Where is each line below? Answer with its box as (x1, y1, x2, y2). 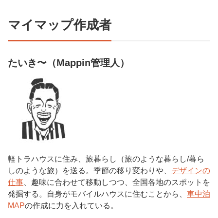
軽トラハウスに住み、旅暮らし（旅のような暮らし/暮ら (8, 155, 204, 163)
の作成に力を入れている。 (25, 201, 118, 210)
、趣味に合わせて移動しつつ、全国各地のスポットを (23, 178, 210, 187)
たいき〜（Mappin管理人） (8, 57, 129, 69)
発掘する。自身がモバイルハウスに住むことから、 (8, 190, 187, 199)
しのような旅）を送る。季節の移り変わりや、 (8, 166, 171, 175)
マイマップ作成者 (8, 18, 111, 32)
